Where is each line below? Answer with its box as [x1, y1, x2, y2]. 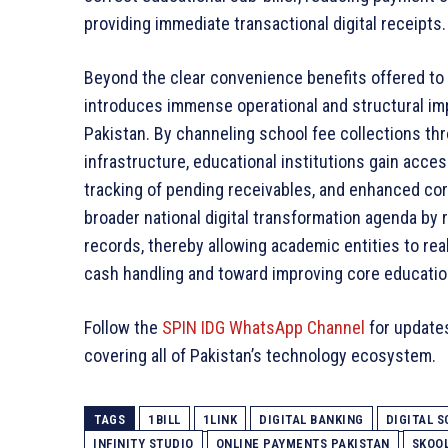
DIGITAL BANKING [259, 412, 364, 428]
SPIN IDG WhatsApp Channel [162, 317, 365, 339]
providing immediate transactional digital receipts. [84, 13, 446, 35]
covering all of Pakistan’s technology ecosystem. [84, 345, 440, 367]
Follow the [84, 317, 162, 339]
